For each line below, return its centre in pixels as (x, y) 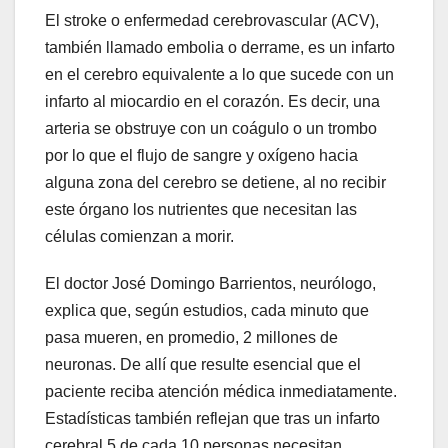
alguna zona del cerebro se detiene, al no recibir (215, 183)
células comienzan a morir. (143, 237)
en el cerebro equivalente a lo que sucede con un (219, 75)
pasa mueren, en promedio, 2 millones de (191, 338)
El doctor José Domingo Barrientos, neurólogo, (210, 284)
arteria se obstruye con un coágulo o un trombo (211, 129)
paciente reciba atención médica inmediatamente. (221, 392)
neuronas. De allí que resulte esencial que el (203, 365)
